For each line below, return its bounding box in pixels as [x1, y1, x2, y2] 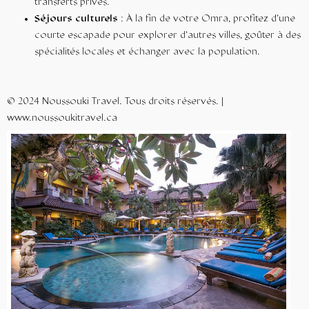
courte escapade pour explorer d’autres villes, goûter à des [34, 30, 301, 41]
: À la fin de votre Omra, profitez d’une [118, 14, 295, 25]
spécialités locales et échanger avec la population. [34, 47, 260, 58]
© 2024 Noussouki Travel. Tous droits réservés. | [7, 97, 223, 108]
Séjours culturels [34, 14, 118, 25]
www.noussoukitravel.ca [7, 113, 117, 124]
